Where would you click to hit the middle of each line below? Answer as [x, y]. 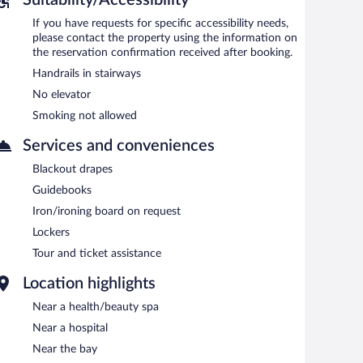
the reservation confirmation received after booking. [162, 52]
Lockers [51, 232]
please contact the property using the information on [165, 38]
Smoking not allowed [85, 115]
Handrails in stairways [87, 73]
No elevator [62, 94]
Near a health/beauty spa [96, 307]
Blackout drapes [73, 169]
